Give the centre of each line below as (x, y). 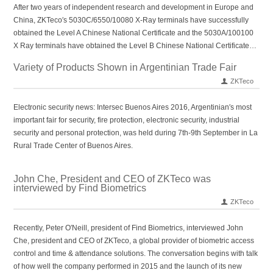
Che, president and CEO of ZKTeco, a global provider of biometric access (134, 241)
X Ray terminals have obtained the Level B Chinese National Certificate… (135, 46)
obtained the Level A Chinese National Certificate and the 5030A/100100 (134, 33)
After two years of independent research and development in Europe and (134, 7)
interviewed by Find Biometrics (80, 188)
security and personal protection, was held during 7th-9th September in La (136, 133)
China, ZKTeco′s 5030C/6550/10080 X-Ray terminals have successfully (131, 20)
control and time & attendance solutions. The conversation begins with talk (136, 253)
